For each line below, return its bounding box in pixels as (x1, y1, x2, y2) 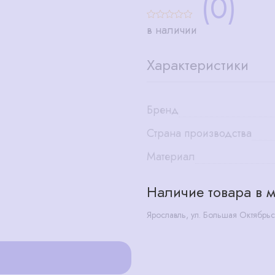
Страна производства (147, 125, 252, 141)
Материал (147, 148, 195, 165)
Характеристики (147, 54, 249, 76)
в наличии (147, 21, 197, 38)
